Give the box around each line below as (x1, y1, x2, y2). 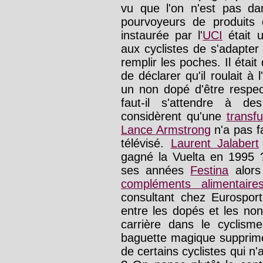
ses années (121, 164, 191, 177)
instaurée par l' (121, 29, 203, 42)
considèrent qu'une (121, 110, 227, 123)
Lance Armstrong (121, 123, 211, 137)
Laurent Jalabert (170, 137, 259, 150)
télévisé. (121, 137, 171, 150)
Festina (190, 164, 229, 177)
